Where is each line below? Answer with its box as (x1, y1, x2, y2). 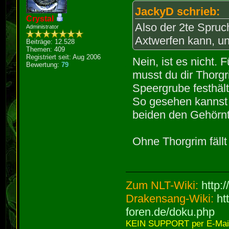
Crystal (26, 14, 54, 24)
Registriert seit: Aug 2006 (26, 53, 101, 61)
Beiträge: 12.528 (26, 38, 75, 46)
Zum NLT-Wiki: (126, 178, 202, 192)
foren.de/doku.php (126, 205, 215, 218)
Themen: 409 (26, 45, 65, 54)
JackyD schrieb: (135, 5, 220, 18)
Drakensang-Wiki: (126, 192, 217, 205)
